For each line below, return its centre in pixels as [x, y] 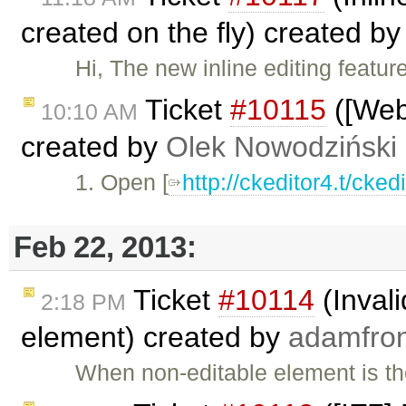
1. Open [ [122, 183]
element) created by [155, 337]
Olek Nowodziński [281, 147]
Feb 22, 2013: [105, 247]
